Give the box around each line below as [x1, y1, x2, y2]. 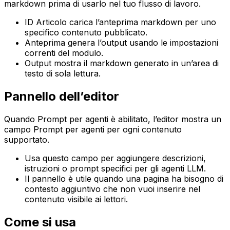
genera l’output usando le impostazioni [65, 37, 218, 48]
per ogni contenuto [104, 124, 182, 135]
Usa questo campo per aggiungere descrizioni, [25, 153, 206, 164]
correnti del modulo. [25, 48, 103, 59]
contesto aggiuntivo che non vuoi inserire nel [25, 184, 200, 195]
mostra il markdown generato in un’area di [51, 58, 219, 69]
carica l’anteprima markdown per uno [67, 17, 216, 28]
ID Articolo [25, 17, 67, 28]
